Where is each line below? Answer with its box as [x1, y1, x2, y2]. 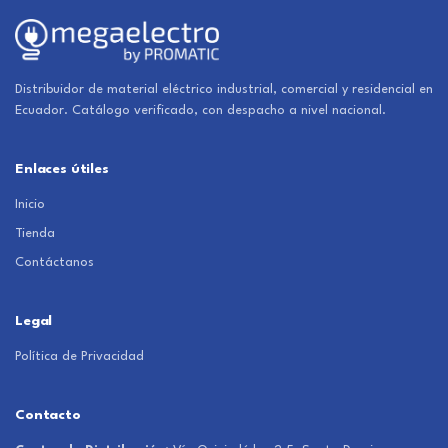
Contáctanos [15, 256, 94, 270]
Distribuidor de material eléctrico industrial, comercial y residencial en [15, 83, 433, 97]
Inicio [15, 198, 45, 212]
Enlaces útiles [15, 162, 109, 177]
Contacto [15, 408, 81, 423]
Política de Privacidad [15, 350, 144, 364]
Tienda [15, 227, 55, 241]
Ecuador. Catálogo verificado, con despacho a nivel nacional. [15, 104, 386, 118]
